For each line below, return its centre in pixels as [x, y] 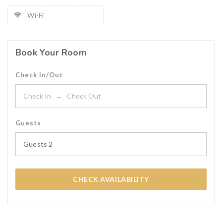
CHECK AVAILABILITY [111, 179]
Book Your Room [51, 53]
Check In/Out [39, 75]
